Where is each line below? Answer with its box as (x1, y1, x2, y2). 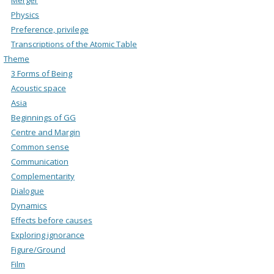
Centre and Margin (11, 126, 80, 138)
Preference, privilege (11, 23, 89, 35)
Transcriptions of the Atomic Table (11, 38, 137, 50)
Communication (11, 155, 68, 167)
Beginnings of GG (11, 111, 76, 123)
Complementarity (11, 170, 75, 182)
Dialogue (11, 185, 44, 196)
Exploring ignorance (11, 229, 84, 240)
